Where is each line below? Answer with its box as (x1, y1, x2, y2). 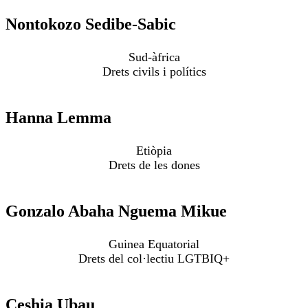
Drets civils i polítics (102, 65, 206, 79)
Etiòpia (136, 144, 172, 158)
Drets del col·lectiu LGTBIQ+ (78, 252, 230, 266)
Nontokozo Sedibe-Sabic (5, 15, 176, 34)
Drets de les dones (108, 158, 200, 173)
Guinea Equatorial (109, 237, 199, 252)
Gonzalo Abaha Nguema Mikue (5, 202, 227, 221)
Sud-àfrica (128, 50, 180, 65)
